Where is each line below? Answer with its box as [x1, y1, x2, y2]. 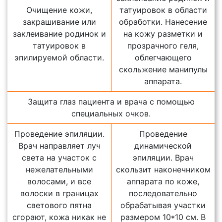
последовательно [129, 188, 197, 199]
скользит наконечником [115, 165, 211, 175]
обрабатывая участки [120, 200, 206, 211]
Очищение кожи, [26, 5, 92, 15]
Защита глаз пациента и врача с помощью [27, 97, 195, 107]
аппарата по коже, [127, 176, 199, 187]
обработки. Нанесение [119, 17, 207, 27]
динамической [134, 141, 192, 151]
